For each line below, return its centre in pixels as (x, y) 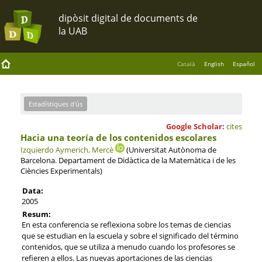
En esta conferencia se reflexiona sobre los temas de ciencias (126, 224)
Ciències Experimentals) (61, 170)
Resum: (36, 214)
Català (186, 64)
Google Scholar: (195, 126)
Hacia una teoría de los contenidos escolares (118, 137)
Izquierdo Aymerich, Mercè (67, 149)
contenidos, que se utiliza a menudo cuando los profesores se (128, 247)
